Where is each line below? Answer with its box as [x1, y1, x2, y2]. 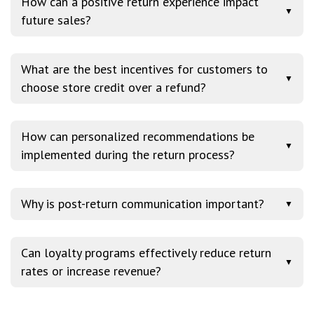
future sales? [21, 11, 91, 28]
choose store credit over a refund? [21, 78, 206, 95]
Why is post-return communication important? [21, 195, 264, 212]
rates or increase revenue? [21, 262, 161, 279]
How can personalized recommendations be [21, 128, 254, 144]
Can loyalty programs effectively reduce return [21, 244, 271, 261]
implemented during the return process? [21, 146, 235, 163]
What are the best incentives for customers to [21, 60, 268, 77]
